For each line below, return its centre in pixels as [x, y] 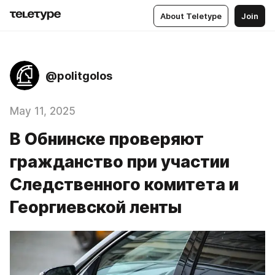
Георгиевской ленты [96, 207]
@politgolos [79, 76]
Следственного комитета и [124, 184]
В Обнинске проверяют [107, 139]
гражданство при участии [120, 162]
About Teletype [191, 16]
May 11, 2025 [43, 111]
